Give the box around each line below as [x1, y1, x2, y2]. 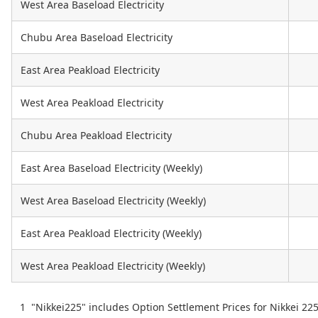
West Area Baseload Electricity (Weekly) [21, 194, 206, 208]
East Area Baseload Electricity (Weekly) [21, 161, 202, 175]
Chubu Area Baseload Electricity [21, 31, 172, 45]
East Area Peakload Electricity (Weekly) [21, 226, 202, 241]
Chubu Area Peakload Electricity [21, 128, 172, 143]
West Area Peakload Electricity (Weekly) [21, 259, 205, 273]
